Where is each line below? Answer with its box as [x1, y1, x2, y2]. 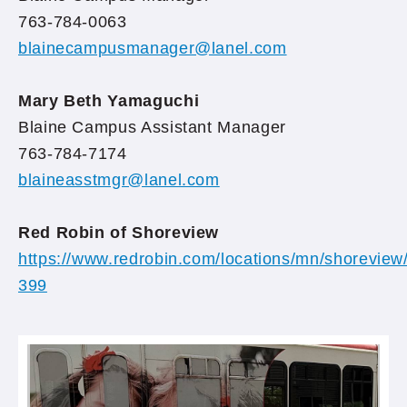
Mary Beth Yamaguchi [18, 92, 200, 110]
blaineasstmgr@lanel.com [18, 171, 220, 189]
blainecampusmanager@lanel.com [18, 39, 287, 57]
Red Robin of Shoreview [18, 223, 220, 242]
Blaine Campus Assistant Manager [18, 118, 286, 136]
